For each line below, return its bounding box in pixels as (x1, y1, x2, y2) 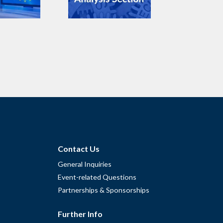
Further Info (58, 209, 103, 219)
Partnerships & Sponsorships (58, 185, 149, 194)
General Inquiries (58, 159, 111, 168)
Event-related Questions (58, 172, 136, 181)
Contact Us (58, 143, 100, 153)
